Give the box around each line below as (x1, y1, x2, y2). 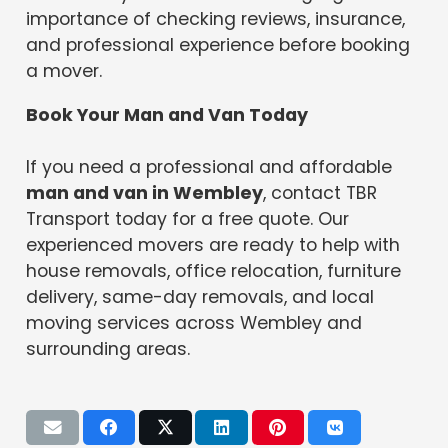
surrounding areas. (26, 337, 191, 361)
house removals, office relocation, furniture (26, 259, 402, 283)
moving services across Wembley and (26, 311, 363, 335)
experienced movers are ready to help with (26, 233, 401, 257)
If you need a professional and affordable (26, 155, 393, 179)
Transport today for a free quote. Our (26, 207, 350, 231)
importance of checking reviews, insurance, (26, 7, 406, 32)
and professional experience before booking (26, 33, 411, 58)
